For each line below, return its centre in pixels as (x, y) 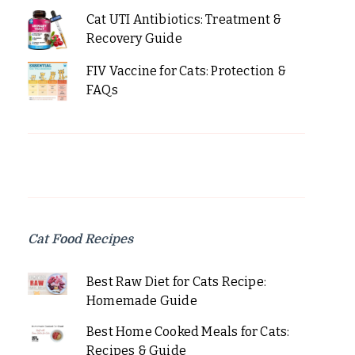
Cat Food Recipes (80, 239)
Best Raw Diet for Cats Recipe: (176, 281)
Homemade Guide (141, 300)
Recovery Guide (134, 38)
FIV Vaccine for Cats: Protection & (186, 71)
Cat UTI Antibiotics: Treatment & (184, 19)
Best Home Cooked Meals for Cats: (188, 331)
